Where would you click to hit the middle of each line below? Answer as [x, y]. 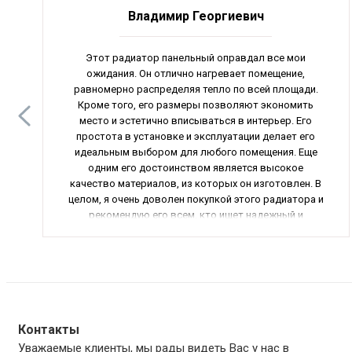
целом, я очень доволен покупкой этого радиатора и [196, 199]
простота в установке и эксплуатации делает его [196, 136]
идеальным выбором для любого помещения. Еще [196, 152]
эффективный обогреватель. [196, 230]
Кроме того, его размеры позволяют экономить [196, 104]
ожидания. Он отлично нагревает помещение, [196, 73]
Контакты [49, 330]
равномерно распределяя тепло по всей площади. [196, 89]
